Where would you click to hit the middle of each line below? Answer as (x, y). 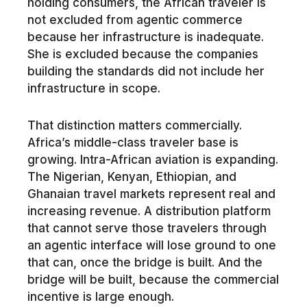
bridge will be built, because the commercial (153, 280)
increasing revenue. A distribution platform (149, 211)
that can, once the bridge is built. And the (145, 263)
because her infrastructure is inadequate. (145, 37)
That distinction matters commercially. (134, 126)
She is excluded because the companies (143, 54)
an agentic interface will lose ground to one (151, 246)
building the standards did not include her (146, 71)
